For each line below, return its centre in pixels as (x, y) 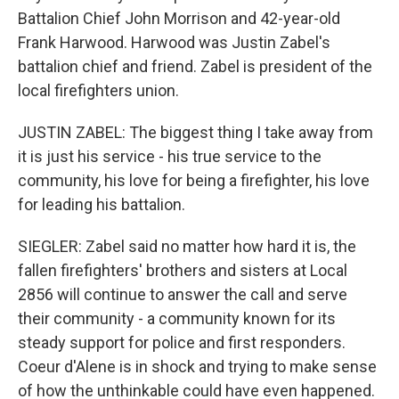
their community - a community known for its (177, 318)
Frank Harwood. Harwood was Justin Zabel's (174, 42)
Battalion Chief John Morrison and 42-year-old (179, 18)
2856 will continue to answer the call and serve (183, 294)
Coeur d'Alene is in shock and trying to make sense (197, 366)
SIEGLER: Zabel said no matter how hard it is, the (187, 246)
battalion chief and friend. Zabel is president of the (195, 66)
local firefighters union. (98, 90)
